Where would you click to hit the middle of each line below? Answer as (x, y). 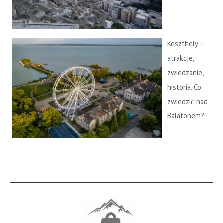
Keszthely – (186, 44)
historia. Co (184, 87)
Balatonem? (186, 116)
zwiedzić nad (188, 102)
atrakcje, (181, 58)
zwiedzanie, (185, 73)
